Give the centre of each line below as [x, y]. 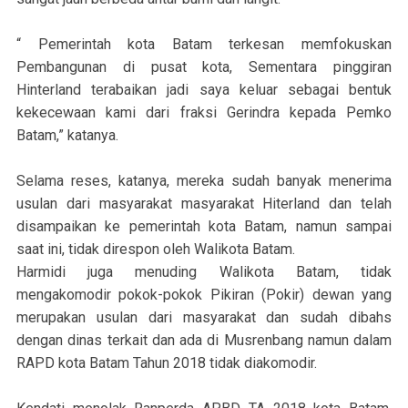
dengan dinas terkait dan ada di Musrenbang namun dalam [204, 341]
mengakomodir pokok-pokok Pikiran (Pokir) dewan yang [204, 295]
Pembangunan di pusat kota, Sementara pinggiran [204, 67]
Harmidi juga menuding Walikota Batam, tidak [204, 272]
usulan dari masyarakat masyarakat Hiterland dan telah [204, 204]
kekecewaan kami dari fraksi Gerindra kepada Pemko [204, 113]
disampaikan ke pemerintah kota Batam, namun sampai [204, 227]
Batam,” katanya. [67, 136]
